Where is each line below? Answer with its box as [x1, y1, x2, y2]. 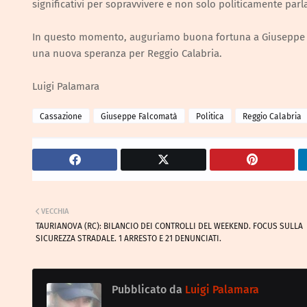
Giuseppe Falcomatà [101, 112, 177, 122]
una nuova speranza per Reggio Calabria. [32, 47, 222, 60]
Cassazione [40, 112, 82, 122]
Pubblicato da [112, 283, 182, 297]
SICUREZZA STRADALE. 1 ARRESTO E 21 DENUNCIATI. [36, 234, 221, 244]
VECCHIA [41, 207, 69, 217]
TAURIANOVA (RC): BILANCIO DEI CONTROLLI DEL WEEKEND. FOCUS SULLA [36, 221, 303, 232]
